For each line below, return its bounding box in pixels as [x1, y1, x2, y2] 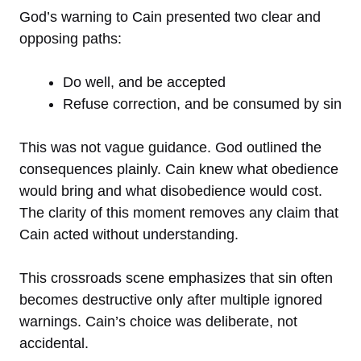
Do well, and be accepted [63, 74, 226, 91]
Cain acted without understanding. [19, 226, 239, 243]
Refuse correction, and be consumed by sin [63, 96, 342, 113]
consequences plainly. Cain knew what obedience [19, 161, 338, 178]
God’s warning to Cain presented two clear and [19, 9, 321, 26]
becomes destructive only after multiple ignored [19, 292, 322, 309]
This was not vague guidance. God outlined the [19, 139, 322, 156]
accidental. [19, 335, 89, 352]
